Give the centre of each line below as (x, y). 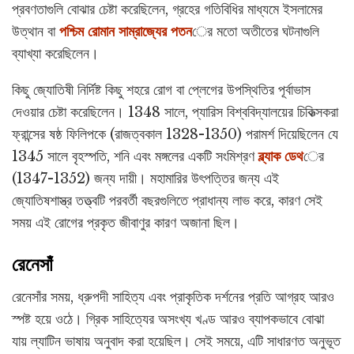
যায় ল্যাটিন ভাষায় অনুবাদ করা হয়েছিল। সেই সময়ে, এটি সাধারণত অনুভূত (176, 341)
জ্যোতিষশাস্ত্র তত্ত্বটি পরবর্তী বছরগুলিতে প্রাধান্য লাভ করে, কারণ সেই (167, 201)
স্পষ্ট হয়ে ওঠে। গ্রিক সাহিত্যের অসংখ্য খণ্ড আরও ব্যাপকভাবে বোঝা (168, 319)
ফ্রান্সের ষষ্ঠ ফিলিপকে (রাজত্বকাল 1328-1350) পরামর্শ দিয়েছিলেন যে (175, 135)
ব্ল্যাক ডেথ (281, 157)
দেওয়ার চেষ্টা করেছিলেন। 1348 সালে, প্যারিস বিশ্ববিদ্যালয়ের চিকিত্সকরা (175, 113)
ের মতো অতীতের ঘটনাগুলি (256, 32)
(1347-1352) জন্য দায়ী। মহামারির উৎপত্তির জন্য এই (145, 179)
